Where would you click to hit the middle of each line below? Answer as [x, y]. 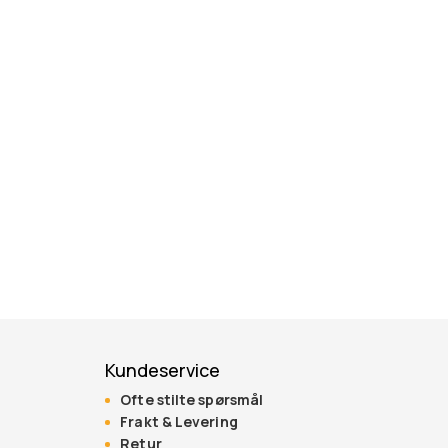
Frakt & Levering [179, 422]
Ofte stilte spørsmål [192, 400]
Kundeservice [163, 370]
